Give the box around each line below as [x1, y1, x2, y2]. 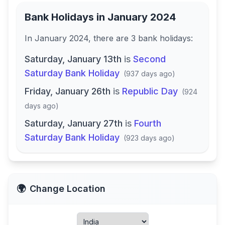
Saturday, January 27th [25, 118, 123, 129]
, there [88, 33, 116, 43]
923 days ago [126, 134, 172, 142]
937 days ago [126, 69, 172, 78]
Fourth [134, 118, 161, 129]
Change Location [30, 183, 105, 194]
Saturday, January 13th [25, 54, 122, 64]
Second [133, 54, 166, 64]
